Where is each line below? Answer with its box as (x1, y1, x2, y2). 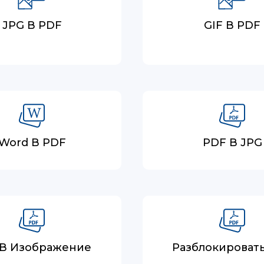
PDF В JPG (202, 136, 262, 149)
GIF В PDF (204, 19, 260, 32)
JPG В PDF (2, 19, 62, 32)
